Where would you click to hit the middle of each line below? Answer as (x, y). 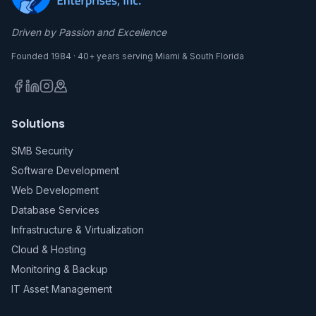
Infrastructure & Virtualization (78, 230)
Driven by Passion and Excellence (89, 32)
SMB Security (42, 151)
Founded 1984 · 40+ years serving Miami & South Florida (128, 56)
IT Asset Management (62, 289)
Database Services (55, 210)
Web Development (55, 190)
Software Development (65, 170)
